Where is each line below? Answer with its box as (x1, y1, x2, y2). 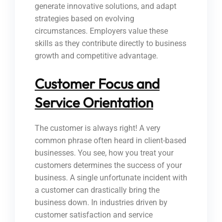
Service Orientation (35, 94, 153, 111)
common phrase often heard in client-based (35, 136, 186, 146)
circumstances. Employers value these (35, 26, 168, 36)
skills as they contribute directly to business (35, 39, 186, 49)
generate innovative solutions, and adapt (35, 1, 176, 11)
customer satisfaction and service (35, 210, 153, 220)
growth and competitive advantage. (35, 51, 158, 61)
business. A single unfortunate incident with (35, 173, 187, 183)
